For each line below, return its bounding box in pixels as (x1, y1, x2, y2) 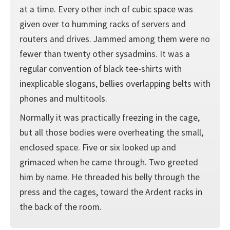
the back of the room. (19, 201, 102, 213)
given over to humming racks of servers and (19, 18, 186, 30)
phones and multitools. (19, 92, 107, 104)
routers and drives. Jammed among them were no (19, 33, 210, 45)
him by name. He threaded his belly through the (19, 171, 200, 183)
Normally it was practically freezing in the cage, (19, 112, 200, 124)
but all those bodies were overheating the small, (19, 127, 203, 139)
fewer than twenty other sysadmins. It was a (19, 48, 190, 60)
